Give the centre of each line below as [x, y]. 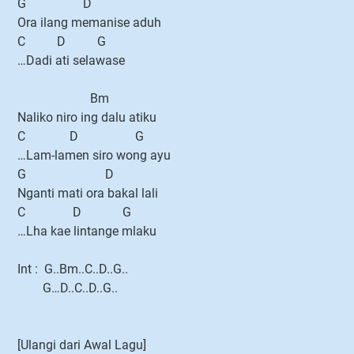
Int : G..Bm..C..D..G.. [73, 269]
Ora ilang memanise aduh [92, 23]
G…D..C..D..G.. [68, 288]
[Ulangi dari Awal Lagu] [82, 345]
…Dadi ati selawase [71, 60]
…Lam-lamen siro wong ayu [94, 155]
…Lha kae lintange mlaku [87, 231]
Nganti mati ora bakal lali [88, 193]
